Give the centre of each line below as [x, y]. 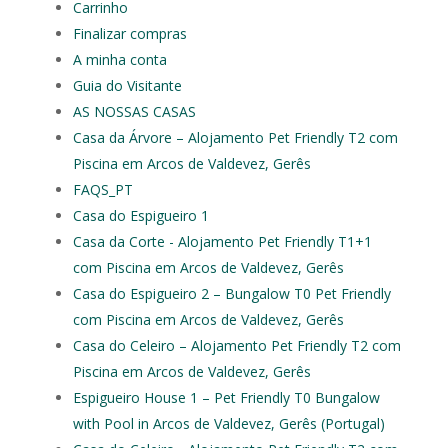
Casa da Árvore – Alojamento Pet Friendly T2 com [235, 137]
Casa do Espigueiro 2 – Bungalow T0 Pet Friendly [231, 293]
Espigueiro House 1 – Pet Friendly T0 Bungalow [226, 397]
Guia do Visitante [127, 85]
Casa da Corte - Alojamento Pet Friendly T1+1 [222, 241]
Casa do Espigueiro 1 [140, 215]
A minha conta [119, 59]
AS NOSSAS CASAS [134, 111]
